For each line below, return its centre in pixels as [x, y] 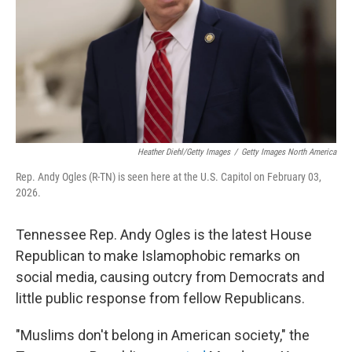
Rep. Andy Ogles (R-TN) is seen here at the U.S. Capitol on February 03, [169, 177]
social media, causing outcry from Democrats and [170, 277]
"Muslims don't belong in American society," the [163, 335]
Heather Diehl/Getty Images [184, 152]
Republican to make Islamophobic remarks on [158, 256]
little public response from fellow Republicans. [160, 298]
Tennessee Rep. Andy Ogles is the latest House [164, 235]
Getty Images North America [289, 152]
